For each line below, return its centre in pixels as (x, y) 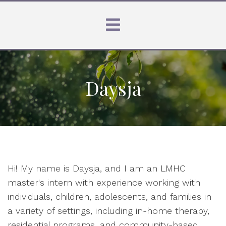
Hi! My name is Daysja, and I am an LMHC (97, 168)
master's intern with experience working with (104, 182)
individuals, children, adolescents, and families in (109, 196)
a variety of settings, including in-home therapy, (108, 211)
